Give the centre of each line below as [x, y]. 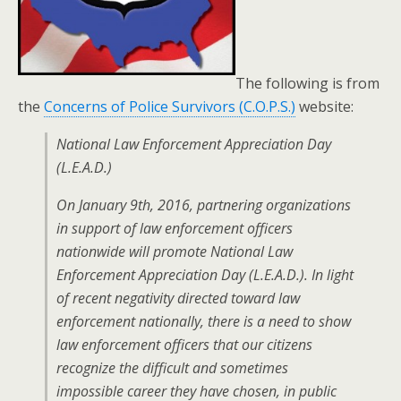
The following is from [307, 83]
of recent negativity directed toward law [178, 298]
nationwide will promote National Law [175, 252]
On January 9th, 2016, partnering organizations [204, 205]
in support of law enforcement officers [175, 228]
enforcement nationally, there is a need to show [204, 321]
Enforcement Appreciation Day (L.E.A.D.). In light [205, 275]
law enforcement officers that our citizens [184, 345]
